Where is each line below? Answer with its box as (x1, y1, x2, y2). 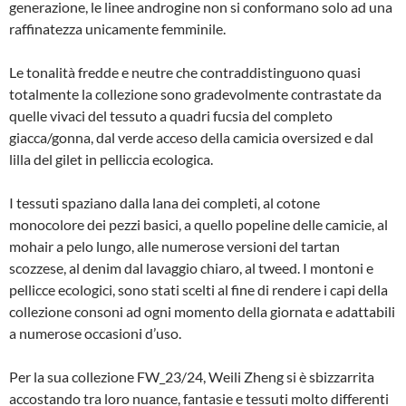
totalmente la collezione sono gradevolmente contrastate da (9, 85, 382, 102)
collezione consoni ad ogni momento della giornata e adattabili (9, 303, 395, 320)
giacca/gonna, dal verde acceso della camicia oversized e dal (9, 129, 373, 146)
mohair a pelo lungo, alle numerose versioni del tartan (9, 237, 340, 255)
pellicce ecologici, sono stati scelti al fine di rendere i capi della (9, 281, 388, 298)
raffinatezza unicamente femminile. (9, 20, 226, 37)
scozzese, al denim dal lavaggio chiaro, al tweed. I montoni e (9, 259, 373, 276)
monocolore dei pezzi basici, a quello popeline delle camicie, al (9, 216, 388, 233)
